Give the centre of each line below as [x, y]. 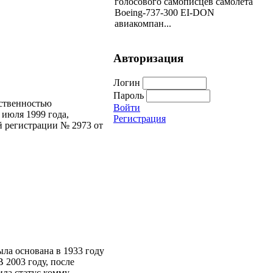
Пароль [129, 95]
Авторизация [148, 58]
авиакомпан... [143, 23]
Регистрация [140, 118]
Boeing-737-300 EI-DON [165, 12]
